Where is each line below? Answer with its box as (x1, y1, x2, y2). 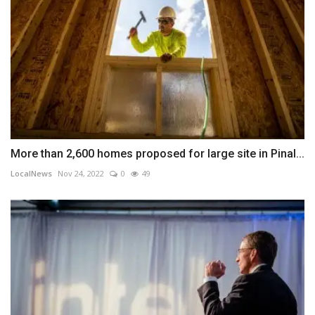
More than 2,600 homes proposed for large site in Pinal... (11, 147, 304, 161)
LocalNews (11, 168, 52, 179)
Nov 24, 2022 (58, 168, 104, 179)
